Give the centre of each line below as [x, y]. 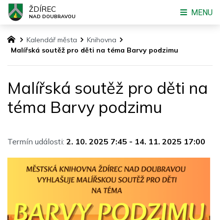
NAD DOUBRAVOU [53, 16]
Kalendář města [52, 40]
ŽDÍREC [43, 9]
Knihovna [102, 40]
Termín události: [36, 142]
